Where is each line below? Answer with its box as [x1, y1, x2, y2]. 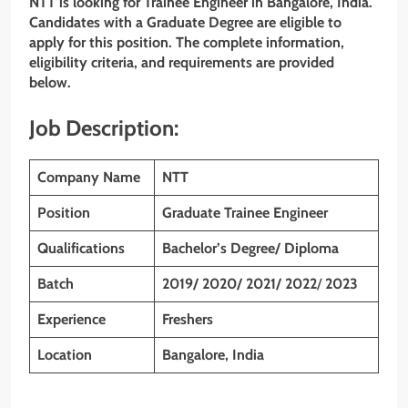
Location [37, 345, 92, 363]
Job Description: [29, 115, 178, 142]
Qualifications [37, 239, 125, 257]
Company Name [37, 168, 140, 186]
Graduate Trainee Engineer [162, 203, 328, 221]
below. [29, 74, 71, 92]
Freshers [162, 310, 213, 328]
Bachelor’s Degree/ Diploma [162, 239, 339, 257]
